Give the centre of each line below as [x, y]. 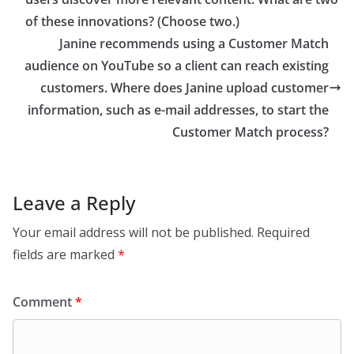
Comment [44, 302]
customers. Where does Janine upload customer [185, 88]
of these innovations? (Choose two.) [132, 21]
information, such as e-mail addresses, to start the [178, 110]
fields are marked [65, 254]
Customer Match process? [250, 132]
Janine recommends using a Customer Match [194, 43]
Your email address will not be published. [133, 232]
